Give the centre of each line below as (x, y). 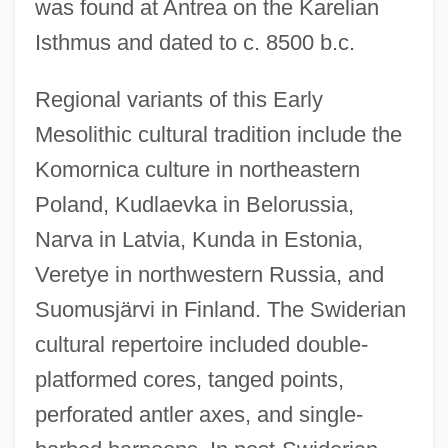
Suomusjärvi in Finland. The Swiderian (220, 310)
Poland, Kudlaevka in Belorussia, (194, 205)
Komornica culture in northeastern (197, 170)
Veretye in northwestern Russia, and (209, 275)
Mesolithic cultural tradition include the (218, 135)
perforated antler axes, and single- (198, 415)
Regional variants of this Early (178, 100)
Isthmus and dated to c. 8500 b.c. (194, 43)
